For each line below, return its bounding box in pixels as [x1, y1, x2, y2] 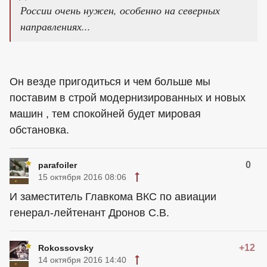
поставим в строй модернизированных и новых [10, 92, 246, 104]
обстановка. [10, 124, 69, 136]
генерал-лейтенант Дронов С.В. [10, 207, 169, 219]
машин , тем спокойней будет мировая [10, 108, 201, 120]
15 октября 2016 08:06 [38, 172, 126, 182]
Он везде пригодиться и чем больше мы [10, 76, 210, 88]
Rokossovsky [38, 243, 94, 253]
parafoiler [38, 160, 77, 170]
